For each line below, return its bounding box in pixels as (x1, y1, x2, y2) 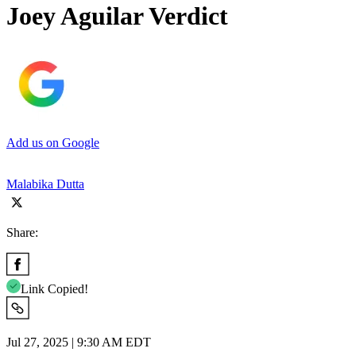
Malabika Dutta (6, 176, 84, 191)
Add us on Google (6, 135, 99, 149)
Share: (6, 225, 38, 239)
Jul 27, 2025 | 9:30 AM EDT (6, 335, 151, 349)
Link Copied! (21, 281, 88, 296)
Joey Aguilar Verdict (6, 2, 228, 31)
